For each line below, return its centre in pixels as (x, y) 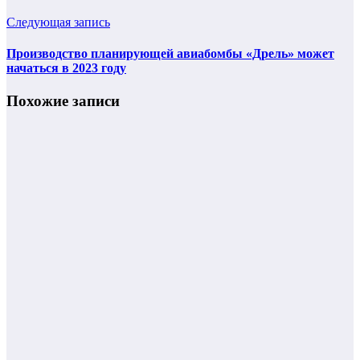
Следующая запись (58, 22)
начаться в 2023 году (66, 68)
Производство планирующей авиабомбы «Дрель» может (170, 54)
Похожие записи (63, 101)
